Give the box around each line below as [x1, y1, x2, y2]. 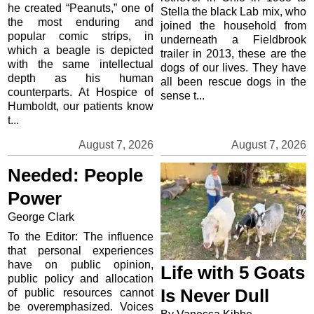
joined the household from [161, 20, 306, 32]
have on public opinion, [8, 259, 153, 271]
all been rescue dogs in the [161, 76, 306, 88]
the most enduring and [8, 16, 153, 29]
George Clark [8, 211, 78, 224]
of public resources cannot [8, 287, 153, 299]
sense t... [161, 90, 205, 102]
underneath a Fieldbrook [161, 34, 306, 46]
